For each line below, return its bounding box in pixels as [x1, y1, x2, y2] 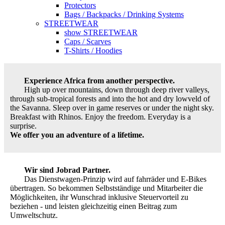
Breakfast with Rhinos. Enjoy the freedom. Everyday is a [10, 113, 191, 122]
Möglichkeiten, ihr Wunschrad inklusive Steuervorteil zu [10, 193, 188, 202]
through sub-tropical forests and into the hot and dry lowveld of [10, 94, 210, 103]
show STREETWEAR [64, 28, 138, 37]
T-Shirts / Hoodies [64, 46, 122, 55]
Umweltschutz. [10, 211, 58, 220]
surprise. [10, 122, 37, 131]
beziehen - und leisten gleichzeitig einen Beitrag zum [10, 202, 177, 211]
